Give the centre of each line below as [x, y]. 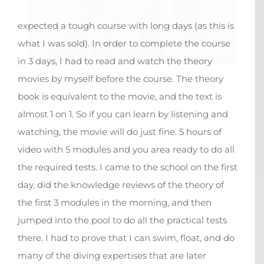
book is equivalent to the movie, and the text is [120, 97]
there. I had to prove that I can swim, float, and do [126, 238]
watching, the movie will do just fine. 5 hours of [120, 132]
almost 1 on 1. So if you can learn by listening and [123, 114]
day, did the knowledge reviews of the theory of [121, 185]
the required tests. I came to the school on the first [128, 167]
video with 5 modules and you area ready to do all [126, 150]
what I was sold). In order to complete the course [124, 44]
